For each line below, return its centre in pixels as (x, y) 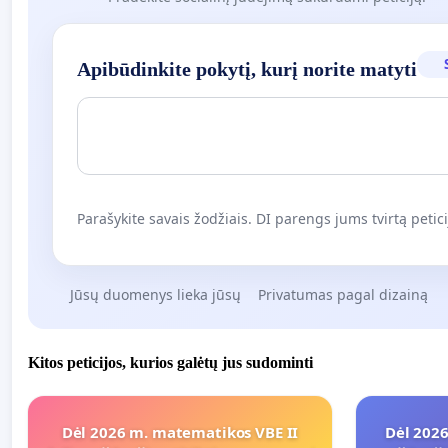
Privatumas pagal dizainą (343, 295)
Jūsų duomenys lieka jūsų (155, 295)
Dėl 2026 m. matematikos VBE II (180, 431)
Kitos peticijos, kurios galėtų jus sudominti (170, 362)
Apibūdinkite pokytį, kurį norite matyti (247, 69)
